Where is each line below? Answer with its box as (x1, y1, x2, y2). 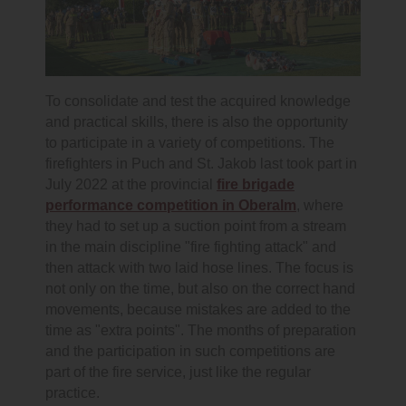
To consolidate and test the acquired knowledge (45, 92, 351, 110)
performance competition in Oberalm (45, 196, 296, 214)
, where (296, 196, 343, 214)
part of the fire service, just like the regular (45, 362, 311, 381)
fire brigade (217, 175, 295, 193)
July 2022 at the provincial (45, 175, 217, 193)
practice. (45, 383, 100, 401)
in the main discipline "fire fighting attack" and (45, 237, 336, 256)
